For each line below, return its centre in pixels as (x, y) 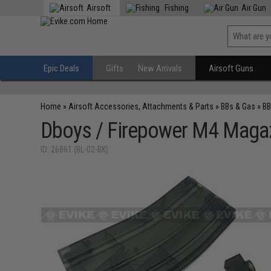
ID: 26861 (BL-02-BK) (75, 149)
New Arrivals (160, 68)
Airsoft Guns (231, 68)
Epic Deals (62, 68)
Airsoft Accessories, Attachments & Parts (141, 106)
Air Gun (254, 8)
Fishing (176, 8)
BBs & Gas (238, 106)
